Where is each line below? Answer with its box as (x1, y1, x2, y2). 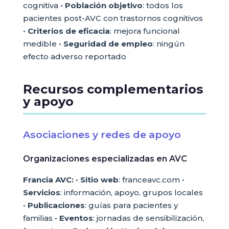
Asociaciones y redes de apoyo (22, 128, 181, 141)
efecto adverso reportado (22, 52, 126, 61)
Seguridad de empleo (63, 39, 153, 49)
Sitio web (80, 175, 119, 185)
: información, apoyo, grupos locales (60, 188, 203, 197)
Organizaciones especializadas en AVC (22, 154, 187, 164)
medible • (22, 39, 63, 49)
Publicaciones (27, 200, 85, 210)
